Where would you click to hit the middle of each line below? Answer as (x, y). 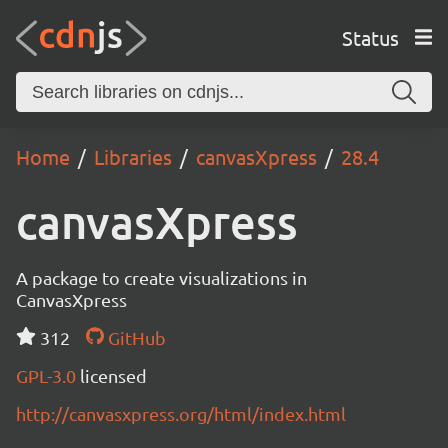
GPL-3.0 (48, 375)
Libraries (133, 156)
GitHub (134, 337)
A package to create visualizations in (161, 277)
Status (370, 37)
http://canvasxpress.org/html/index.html (181, 413)
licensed (113, 375)
